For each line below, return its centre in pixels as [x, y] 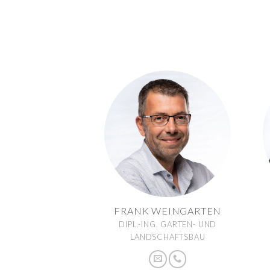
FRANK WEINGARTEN [168, 210]
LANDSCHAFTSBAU [168, 237]
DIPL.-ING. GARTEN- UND [168, 224]
